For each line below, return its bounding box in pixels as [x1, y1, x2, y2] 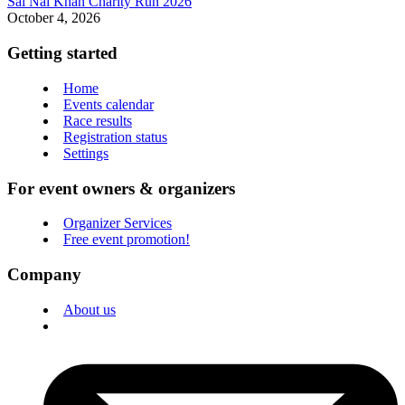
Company [7, 265, 81, 285]
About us [63, 301, 116, 317]
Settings [63, 145, 108, 161]
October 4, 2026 [7, 10, 100, 26]
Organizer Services [63, 215, 172, 231]
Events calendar [63, 96, 154, 112]
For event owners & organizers [7, 178, 235, 198]
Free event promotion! [63, 231, 190, 248]
